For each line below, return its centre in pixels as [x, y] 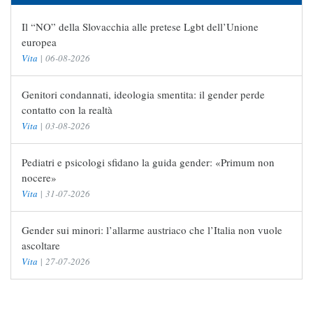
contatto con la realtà [67, 110]
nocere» [39, 178]
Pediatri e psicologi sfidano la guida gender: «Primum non [148, 162]
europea [39, 42]
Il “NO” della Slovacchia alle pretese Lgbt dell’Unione [140, 27]
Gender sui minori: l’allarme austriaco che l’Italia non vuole [152, 230]
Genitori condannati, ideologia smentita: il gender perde [143, 95]
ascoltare [41, 246]
